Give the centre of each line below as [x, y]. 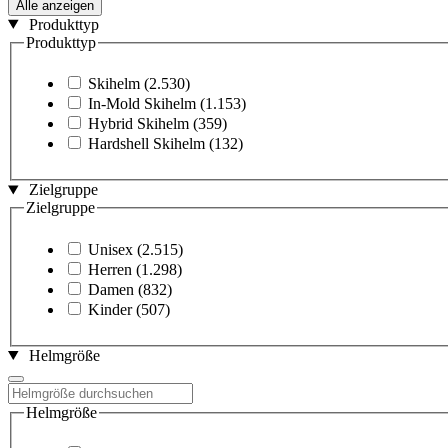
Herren [110, 269]
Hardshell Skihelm [146, 144]
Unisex [110, 249]
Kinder [110, 309]
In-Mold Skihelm [142, 104]
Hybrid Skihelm [138, 124]
